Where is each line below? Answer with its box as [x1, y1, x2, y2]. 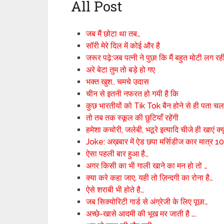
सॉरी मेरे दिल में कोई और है [86, 41, 160, 50]
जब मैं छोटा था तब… [86, 29, 141, 38]
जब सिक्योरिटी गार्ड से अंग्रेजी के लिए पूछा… [86, 197, 208, 206]
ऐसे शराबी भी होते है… [86, 185, 144, 194]
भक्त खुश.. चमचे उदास [86, 77, 149, 86]
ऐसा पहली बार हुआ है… [86, 149, 149, 158]
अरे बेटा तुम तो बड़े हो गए [86, 65, 155, 74]
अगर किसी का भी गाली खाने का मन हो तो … [86, 161, 208, 170]
